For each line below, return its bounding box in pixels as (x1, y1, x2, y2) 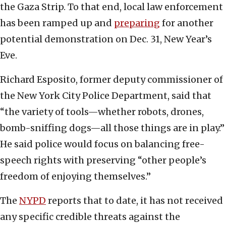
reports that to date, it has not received (46, 195, 223, 207)
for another (160, 17, 213, 29)
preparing (114, 17, 160, 29)
